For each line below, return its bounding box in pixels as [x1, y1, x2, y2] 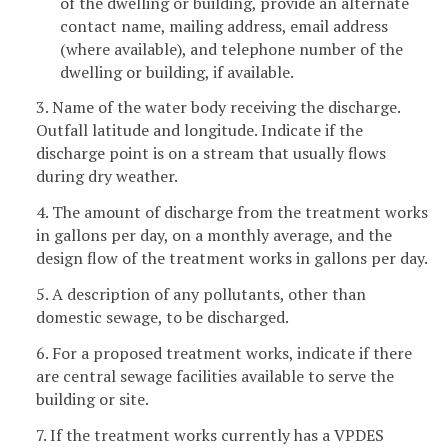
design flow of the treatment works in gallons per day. [36, 247, 428, 270]
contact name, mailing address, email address [60, 14, 388, 37]
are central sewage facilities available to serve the [36, 364, 394, 387]
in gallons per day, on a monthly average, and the [36, 224, 392, 247]
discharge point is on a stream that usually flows [36, 142, 386, 165]
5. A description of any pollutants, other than [36, 282, 366, 305]
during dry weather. [36, 165, 178, 188]
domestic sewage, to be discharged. [36, 305, 289, 328]
